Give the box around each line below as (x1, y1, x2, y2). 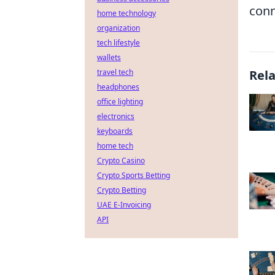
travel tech (97, 67, 133, 77)
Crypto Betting (97, 185, 146, 195)
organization (97, 23, 140, 33)
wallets (97, 52, 121, 63)
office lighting (97, 96, 143, 107)
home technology (97, 8, 156, 18)
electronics (97, 111, 134, 122)
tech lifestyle (97, 37, 140, 48)
